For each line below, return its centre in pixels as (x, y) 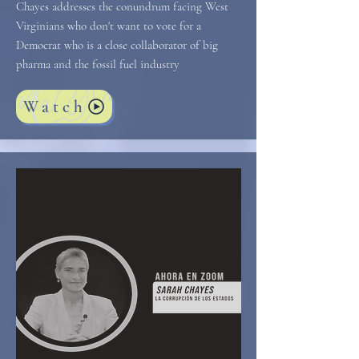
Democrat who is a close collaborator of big (117, 45)
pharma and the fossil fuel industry (98, 64)
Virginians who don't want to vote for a (109, 26)
